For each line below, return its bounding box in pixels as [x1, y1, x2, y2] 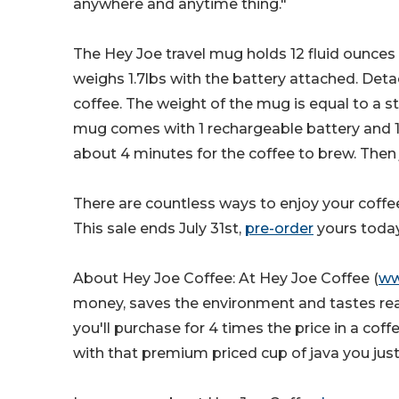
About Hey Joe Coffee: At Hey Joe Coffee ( [73, 270, 379, 288]
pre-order [245, 220, 313, 238]
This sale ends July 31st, [73, 220, 245, 238]
